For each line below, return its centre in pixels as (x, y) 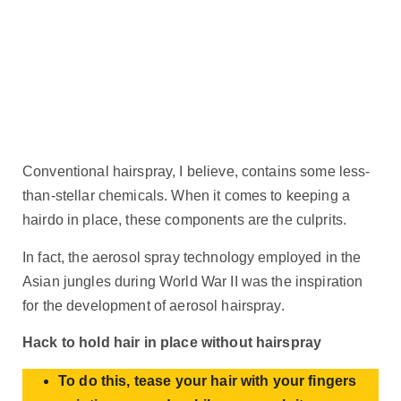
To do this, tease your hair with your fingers (208, 380)
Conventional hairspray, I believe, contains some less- (196, 172)
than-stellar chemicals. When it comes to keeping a (187, 196)
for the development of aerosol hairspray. (154, 305)
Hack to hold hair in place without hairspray (172, 342)
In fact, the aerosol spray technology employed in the (192, 257)
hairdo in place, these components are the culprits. (185, 220)
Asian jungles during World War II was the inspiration (193, 281)
